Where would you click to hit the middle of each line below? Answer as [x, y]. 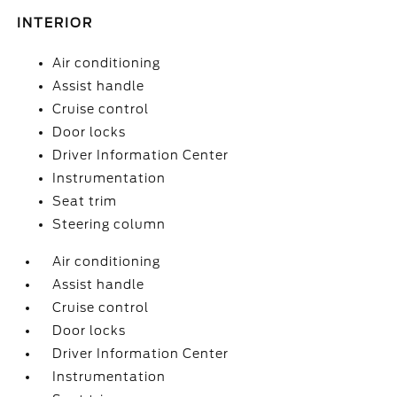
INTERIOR [55, 23]
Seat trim [85, 201]
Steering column [109, 224]
